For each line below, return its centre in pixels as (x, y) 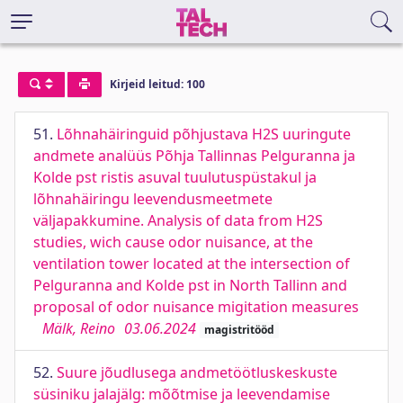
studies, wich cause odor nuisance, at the (173, 242)
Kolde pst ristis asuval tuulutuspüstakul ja (175, 177)
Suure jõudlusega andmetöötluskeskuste (197, 372)
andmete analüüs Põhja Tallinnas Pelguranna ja (194, 156)
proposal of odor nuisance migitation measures (196, 307)
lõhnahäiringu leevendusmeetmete (153, 199)
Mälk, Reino (79, 328)
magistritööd (239, 330)
